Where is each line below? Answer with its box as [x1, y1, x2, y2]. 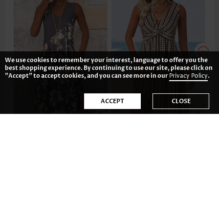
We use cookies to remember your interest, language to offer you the [5, 56, 208, 64]
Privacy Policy [169, 72, 208, 80]
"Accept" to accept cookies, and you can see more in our [5, 72, 169, 80]
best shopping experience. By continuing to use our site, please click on [5, 64, 213, 72]
